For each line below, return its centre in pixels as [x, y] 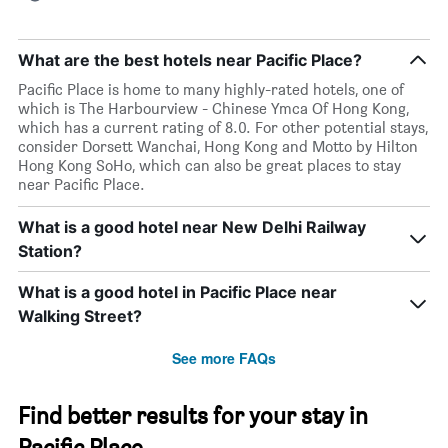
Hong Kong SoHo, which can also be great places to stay [209, 165]
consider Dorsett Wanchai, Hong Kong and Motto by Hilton [218, 146]
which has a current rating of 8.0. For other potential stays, [223, 127]
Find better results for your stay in [193, 415]
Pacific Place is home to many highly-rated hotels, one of [211, 89]
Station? [50, 250]
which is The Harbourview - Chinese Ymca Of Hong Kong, [213, 108]
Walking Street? [80, 315]
